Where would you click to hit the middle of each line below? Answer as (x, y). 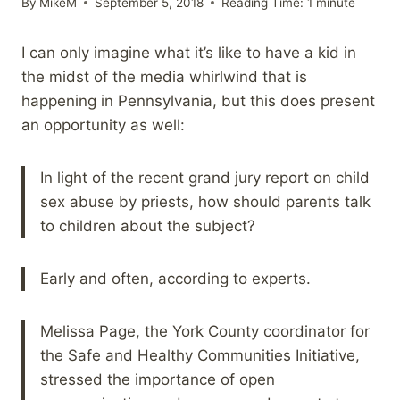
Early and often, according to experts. (175, 278)
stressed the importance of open (158, 379)
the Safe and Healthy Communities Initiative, (200, 355)
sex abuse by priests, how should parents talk (205, 201)
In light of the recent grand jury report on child (205, 177)
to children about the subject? (148, 225)
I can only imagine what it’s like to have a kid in (189, 52)
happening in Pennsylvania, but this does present (198, 100)
